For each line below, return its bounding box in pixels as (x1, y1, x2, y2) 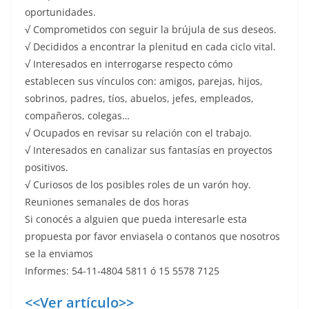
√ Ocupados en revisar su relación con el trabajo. (25, 126, 252, 139)
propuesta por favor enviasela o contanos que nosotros (25, 230, 280, 243)
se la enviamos (25, 247, 93, 260)
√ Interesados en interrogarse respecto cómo (25, 57, 232, 70)
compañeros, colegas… (25, 109, 130, 122)
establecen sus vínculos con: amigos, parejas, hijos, (25, 74, 263, 88)
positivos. (25, 161, 68, 174)
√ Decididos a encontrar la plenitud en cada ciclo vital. (25, 40, 276, 53)
